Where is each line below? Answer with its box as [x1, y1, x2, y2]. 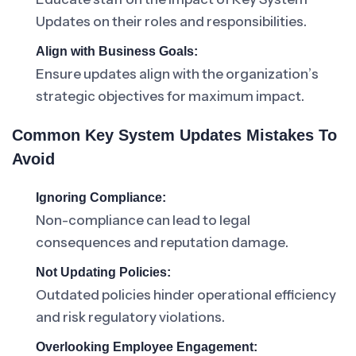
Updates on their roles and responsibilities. [36, 14, 307, 29]
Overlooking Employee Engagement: [36, 340, 257, 354]
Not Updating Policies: [36, 265, 171, 279]
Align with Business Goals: [36, 44, 198, 58]
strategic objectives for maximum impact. [36, 88, 304, 104]
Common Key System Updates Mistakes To [12, 126, 337, 144]
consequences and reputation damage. [36, 234, 288, 250]
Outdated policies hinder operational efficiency [36, 287, 336, 303]
